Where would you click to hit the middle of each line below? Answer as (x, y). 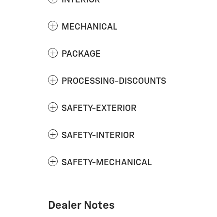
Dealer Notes (81, 205)
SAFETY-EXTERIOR (99, 108)
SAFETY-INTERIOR (98, 135)
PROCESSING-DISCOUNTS (114, 81)
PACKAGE (81, 54)
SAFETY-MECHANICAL (107, 163)
